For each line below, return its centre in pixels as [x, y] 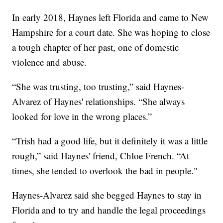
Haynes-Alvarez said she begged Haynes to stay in [107, 195]
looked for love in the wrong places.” [82, 116]
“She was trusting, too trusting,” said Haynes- [98, 86]
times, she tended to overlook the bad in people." [105, 170]
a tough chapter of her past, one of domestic [96, 47]
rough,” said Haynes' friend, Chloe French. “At [101, 155]
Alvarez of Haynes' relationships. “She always [99, 101]
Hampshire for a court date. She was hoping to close [111, 32]
